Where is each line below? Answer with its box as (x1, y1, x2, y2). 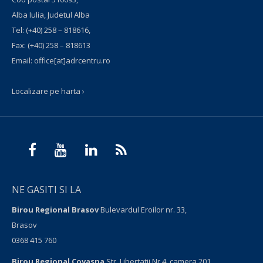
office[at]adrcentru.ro (34, 55, 110, 66)
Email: (12, 55, 34, 66)
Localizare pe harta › (12, 86, 85, 96)
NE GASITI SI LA (12, 183, 81, 196)
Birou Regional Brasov (12, 204, 100, 215)
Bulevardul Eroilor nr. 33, (100, 204, 187, 215)
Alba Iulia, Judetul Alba (12, 9, 90, 20)
